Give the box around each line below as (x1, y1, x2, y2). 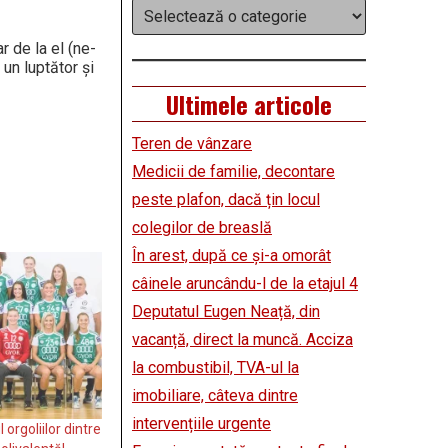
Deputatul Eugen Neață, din (132, 302, 320, 322)
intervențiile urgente (132, 414, 271, 434)
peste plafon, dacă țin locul (132, 190, 320, 210)
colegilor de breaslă (132, 218, 272, 238)
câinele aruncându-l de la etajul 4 (132, 274, 358, 294)
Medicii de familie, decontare (132, 162, 335, 182)
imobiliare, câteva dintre (132, 386, 298, 406)
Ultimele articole (166, 86, 332, 123)
